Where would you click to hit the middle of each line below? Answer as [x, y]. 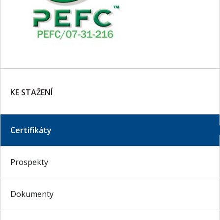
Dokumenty [32, 194]
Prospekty [29, 162]
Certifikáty [31, 130]
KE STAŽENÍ [31, 92]
